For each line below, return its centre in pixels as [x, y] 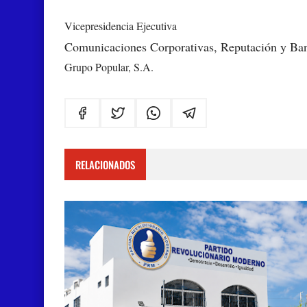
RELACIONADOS [105, 164]
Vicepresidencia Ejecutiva [122, 26]
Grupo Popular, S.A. [111, 67]
